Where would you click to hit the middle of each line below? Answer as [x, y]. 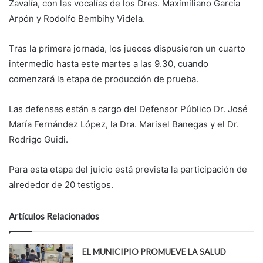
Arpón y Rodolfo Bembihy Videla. [77, 18]
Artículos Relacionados [54, 216]
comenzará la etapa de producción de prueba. [104, 79]
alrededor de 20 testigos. [61, 184]
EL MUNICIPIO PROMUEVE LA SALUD [154, 251]
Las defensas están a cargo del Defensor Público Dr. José [128, 109]
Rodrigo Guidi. [38, 139]
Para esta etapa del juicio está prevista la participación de [128, 169]
